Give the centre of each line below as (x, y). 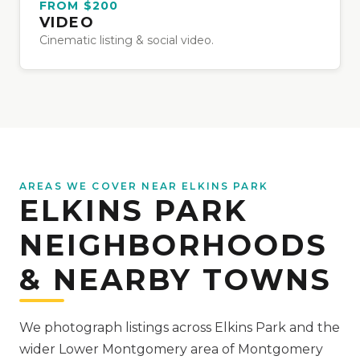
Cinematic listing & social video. (127, 40)
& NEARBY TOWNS (176, 279)
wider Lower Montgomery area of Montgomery (171, 349)
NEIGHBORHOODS (174, 245)
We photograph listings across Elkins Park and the (180, 327)
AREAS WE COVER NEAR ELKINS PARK (144, 186)
